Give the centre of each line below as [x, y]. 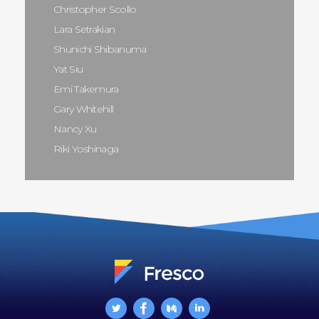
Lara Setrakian [84, 29]
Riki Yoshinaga [86, 148]
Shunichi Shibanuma [100, 49]
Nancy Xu [75, 129]
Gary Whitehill [84, 109]
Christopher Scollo [95, 9]
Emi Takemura [86, 89]
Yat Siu [68, 69]
